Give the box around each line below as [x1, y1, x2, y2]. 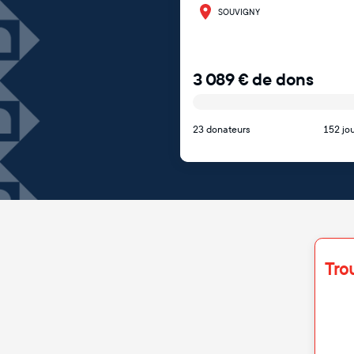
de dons [252, 69, 314, 91]
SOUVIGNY [218, 6, 260, 17]
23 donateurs [193, 124, 250, 135]
